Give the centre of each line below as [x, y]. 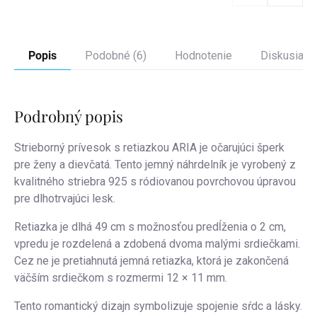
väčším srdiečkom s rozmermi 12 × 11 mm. [121, 277]
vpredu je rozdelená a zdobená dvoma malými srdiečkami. [157, 243]
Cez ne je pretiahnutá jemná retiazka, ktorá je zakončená [151, 260]
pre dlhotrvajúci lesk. [65, 198]
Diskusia [282, 55]
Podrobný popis [69, 116]
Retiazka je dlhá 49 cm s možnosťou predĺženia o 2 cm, [150, 226]
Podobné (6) [116, 55]
